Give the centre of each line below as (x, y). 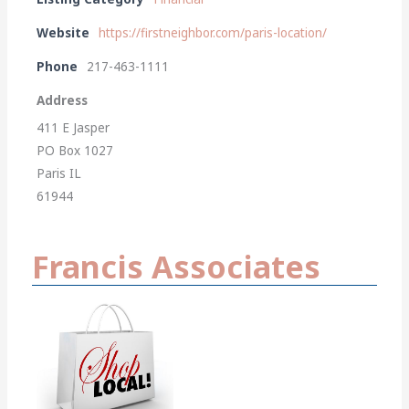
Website (63, 33)
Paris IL (59, 174)
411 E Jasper (73, 128)
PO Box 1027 (75, 151)
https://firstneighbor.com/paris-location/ (213, 33)
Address (63, 101)
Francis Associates (177, 267)
